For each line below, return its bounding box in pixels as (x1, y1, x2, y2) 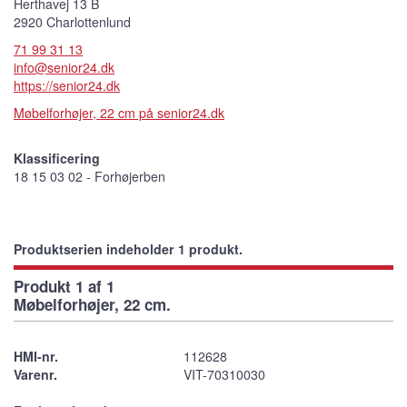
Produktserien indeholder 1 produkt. (14, 239, 243, 258)
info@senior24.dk (14, 57, 114, 76)
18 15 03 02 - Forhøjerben (14, 166, 165, 185)
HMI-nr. (14, 346, 58, 365)
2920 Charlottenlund (14, 12, 131, 31)
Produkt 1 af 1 (14, 274, 114, 297)
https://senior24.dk (14, 75, 120, 94)
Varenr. (14, 364, 57, 383)
